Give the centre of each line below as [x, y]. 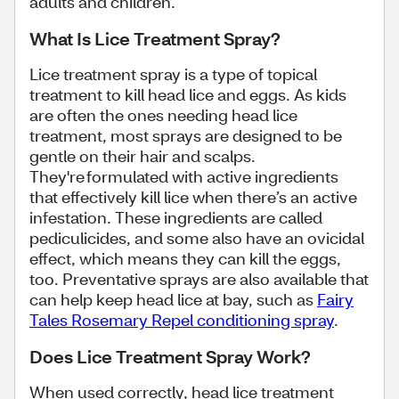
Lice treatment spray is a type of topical [173, 74]
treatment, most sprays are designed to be [186, 135]
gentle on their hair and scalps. [142, 156]
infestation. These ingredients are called [176, 217]
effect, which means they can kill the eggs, [185, 258]
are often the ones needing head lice [163, 115]
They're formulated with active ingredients [184, 176]
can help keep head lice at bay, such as [173, 299]
